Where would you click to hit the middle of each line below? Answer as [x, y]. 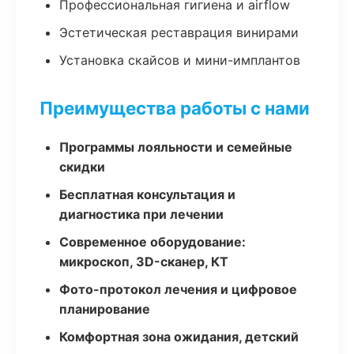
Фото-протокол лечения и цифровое [178, 289]
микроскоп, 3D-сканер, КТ [144, 262]
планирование [105, 309]
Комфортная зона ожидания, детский [179, 337]
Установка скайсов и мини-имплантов [180, 60]
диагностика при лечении [141, 214]
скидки [82, 167]
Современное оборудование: [153, 242]
